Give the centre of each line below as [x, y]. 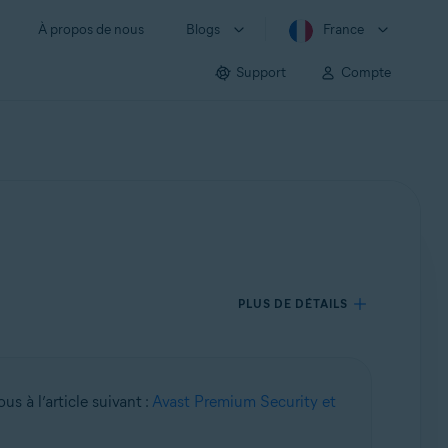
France [343, 29]
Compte [366, 72]
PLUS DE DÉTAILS [293, 303]
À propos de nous [91, 29]
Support [261, 72]
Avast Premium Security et [243, 401]
